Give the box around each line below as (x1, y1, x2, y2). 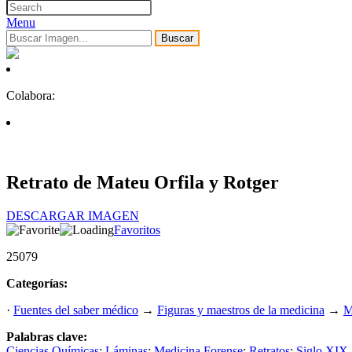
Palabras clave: (6, 330, 87, 344)
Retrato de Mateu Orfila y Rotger (6, 172, 279, 193)
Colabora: (6, 89, 55, 103)
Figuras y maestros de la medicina (157, 303, 324, 317)
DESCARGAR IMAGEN (6, 209, 139, 223)
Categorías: (6, 277, 68, 291)
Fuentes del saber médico (13, 303, 138, 317)
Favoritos (114, 223, 160, 237)
